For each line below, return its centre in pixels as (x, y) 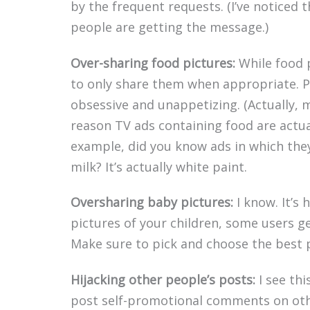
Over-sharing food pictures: (153, 63)
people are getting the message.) (170, 27)
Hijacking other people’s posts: (163, 279)
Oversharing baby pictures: (152, 202)
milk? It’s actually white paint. (159, 166)
